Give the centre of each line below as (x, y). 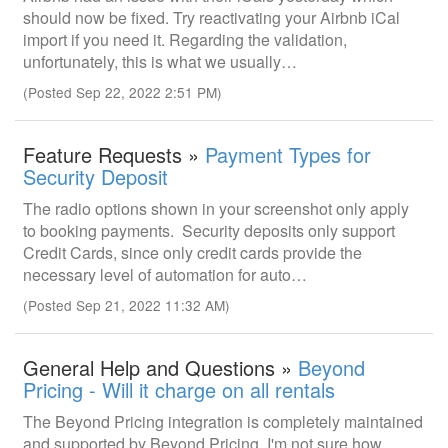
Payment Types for (288, 154)
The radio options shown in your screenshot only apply (216, 208)
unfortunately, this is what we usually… (160, 61)
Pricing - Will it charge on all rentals (179, 389)
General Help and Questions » (160, 367)
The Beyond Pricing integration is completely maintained (223, 421)
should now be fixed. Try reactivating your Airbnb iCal (211, 17)
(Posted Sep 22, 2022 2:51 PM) (122, 92)
